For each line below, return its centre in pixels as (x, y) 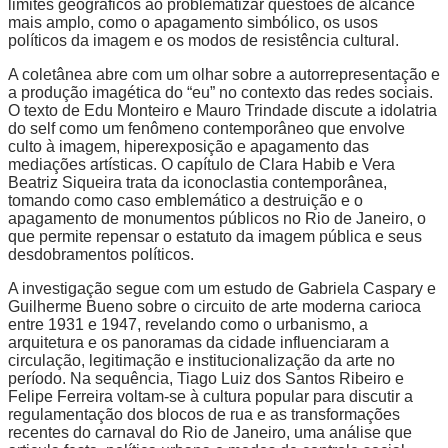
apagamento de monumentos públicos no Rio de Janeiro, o (217, 219)
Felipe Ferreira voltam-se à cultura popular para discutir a (210, 397)
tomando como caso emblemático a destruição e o (185, 201)
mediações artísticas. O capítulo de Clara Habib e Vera (201, 165)
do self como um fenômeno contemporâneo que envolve (206, 129)
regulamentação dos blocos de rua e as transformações (204, 415)
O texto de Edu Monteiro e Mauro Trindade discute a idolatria (222, 111)
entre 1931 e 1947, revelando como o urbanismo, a (188, 325)
